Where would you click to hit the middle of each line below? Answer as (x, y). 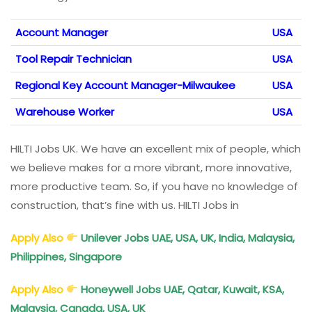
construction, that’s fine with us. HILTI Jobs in (125, 205)
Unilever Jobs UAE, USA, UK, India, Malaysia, (188, 237)
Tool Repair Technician (73, 58)
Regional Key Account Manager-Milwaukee (125, 85)
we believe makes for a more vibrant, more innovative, (151, 167)
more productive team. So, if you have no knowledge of (154, 186)
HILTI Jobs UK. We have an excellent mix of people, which (156, 148)
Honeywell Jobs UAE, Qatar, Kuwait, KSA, (181, 289)
